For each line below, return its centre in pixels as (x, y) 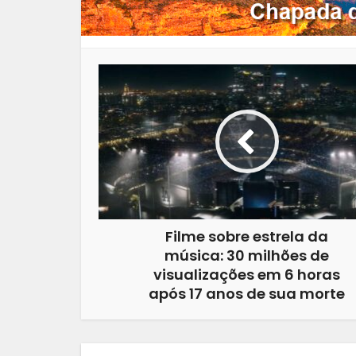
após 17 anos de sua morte (247, 293)
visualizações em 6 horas (247, 274)
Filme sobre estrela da (247, 236)
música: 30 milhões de (247, 255)
